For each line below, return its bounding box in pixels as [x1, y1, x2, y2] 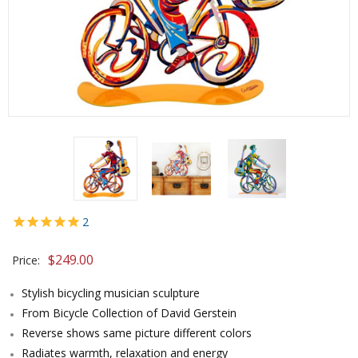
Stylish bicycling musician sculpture [22, 285, 200, 300]
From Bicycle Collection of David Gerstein [22, 305, 237, 320]
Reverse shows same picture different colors [22, 325, 252, 340]
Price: [12, 253, 40, 268]
